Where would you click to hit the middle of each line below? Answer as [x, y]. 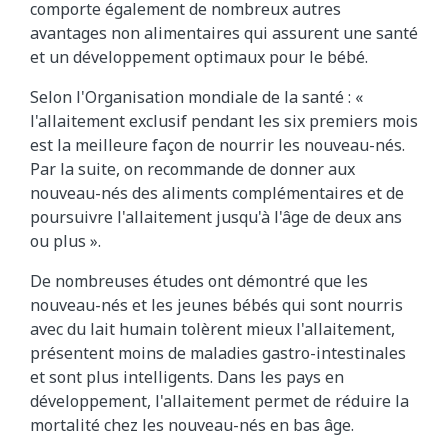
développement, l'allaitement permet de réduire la [219, 401]
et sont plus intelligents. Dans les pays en [187, 377]
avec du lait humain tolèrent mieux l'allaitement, [212, 329]
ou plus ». [65, 241]
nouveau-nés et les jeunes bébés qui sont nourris [216, 305]
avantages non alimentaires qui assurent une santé [224, 33]
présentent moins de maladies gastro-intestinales [218, 353]
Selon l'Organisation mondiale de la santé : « [196, 97]
